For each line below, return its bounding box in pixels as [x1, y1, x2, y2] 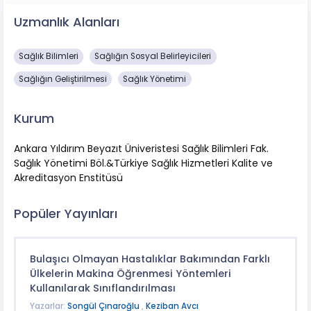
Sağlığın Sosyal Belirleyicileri [94, 50, 212, 62]
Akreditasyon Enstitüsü [14, 171, 123, 185]
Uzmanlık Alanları [14, 12, 119, 31]
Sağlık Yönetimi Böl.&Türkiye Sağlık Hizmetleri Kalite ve [14, 156, 273, 171]
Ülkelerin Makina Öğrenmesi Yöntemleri [29, 267, 231, 281]
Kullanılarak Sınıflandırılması [29, 281, 176, 296]
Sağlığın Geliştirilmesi [19, 73, 108, 85]
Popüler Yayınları [14, 205, 117, 223]
